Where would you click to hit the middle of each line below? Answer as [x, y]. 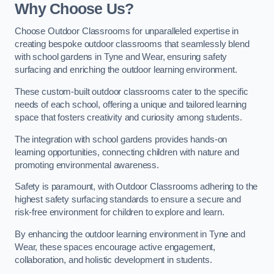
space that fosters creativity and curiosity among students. [128, 117]
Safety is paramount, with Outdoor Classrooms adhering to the [136, 187]
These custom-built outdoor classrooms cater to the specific [131, 91]
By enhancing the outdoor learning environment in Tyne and [130, 234]
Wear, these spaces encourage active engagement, [115, 247]
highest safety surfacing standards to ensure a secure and [128, 200]
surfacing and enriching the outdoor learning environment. [126, 70]
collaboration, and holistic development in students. [113, 260]
